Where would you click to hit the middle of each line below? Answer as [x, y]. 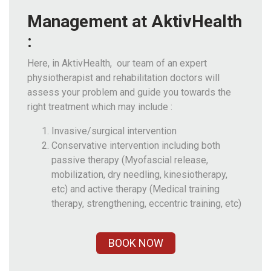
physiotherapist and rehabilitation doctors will [123, 77]
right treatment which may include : [100, 106]
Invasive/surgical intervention [114, 131]
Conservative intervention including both [136, 145]
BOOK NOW [135, 243]
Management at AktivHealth [135, 21]
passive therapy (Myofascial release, [130, 160]
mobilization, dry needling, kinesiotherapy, [139, 174]
